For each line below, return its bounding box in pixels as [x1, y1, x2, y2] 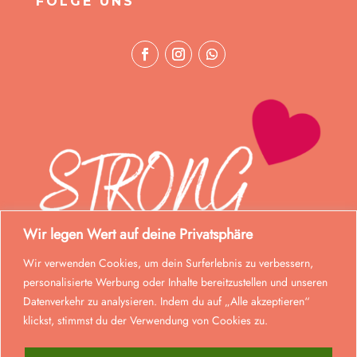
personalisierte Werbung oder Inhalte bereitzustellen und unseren [23, 273, 328, 290]
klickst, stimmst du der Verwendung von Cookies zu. [23, 312, 268, 328]
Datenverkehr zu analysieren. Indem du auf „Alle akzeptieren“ [23, 292, 310, 309]
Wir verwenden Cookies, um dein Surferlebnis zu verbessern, [23, 254, 313, 271]
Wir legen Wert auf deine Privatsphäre [23, 223, 253, 245]
